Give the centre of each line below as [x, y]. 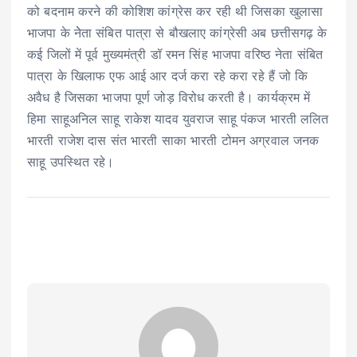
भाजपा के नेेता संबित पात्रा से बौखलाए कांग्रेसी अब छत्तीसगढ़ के [177, 33]
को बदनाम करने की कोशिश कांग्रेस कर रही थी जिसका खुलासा [175, 12]
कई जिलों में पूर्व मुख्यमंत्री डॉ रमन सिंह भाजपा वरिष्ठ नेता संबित [175, 55]
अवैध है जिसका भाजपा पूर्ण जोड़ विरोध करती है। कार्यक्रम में [169, 98]
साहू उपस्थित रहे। [71, 162]
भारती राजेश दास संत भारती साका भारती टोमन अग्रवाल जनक [173, 141]
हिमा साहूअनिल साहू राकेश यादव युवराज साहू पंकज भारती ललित [178, 119]
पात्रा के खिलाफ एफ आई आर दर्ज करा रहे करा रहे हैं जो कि [168, 76]
